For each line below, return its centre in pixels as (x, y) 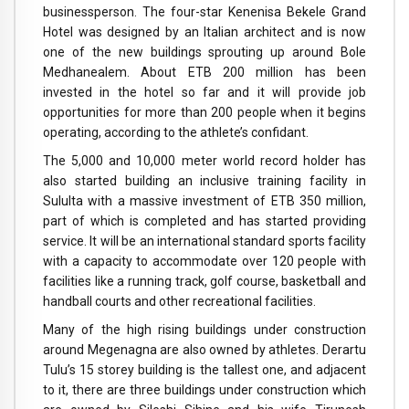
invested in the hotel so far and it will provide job (204, 93)
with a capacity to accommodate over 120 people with (204, 262)
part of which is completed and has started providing (204, 221)
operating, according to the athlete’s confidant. (176, 133)
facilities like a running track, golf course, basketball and (204, 282)
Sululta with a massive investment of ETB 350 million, (204, 201)
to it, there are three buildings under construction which (204, 389)
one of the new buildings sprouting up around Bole (204, 52)
